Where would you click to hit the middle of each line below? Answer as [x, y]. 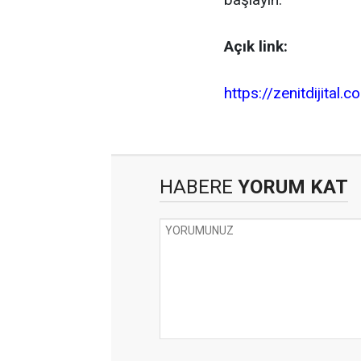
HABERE [196, 187]
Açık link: [256, 46]
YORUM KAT [290, 187]
